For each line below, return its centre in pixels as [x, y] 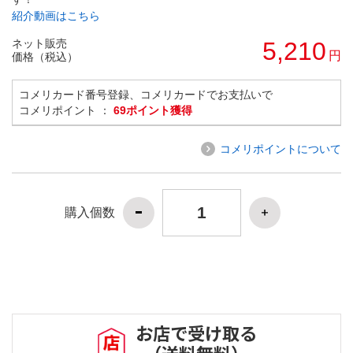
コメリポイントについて [281, 149]
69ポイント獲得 [153, 110]
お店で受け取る [196, 333]
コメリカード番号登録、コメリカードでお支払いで [146, 94]
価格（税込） [45, 56]
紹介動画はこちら [56, 15]
